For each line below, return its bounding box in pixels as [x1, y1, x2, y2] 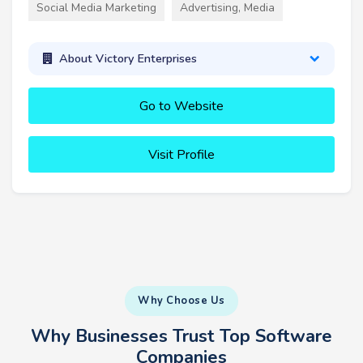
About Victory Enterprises [58, 50, 197, 67]
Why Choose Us [138, 293, 225, 308]
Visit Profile [148, 145, 215, 164]
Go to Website [139, 96, 224, 115]
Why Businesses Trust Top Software [31, 323, 332, 348]
